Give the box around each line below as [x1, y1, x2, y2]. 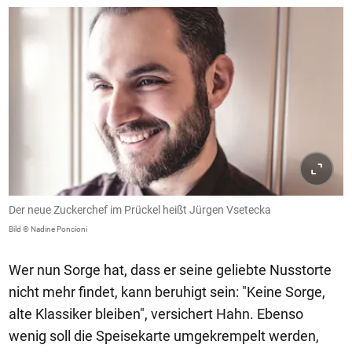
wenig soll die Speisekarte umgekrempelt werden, [9, 327, 319, 344]
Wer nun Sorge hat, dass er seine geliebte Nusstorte [9, 261, 332, 278]
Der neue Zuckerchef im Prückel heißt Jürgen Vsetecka [9, 203, 271, 216]
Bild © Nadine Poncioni [9, 224, 87, 233]
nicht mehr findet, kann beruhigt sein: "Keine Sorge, [9, 283, 325, 300]
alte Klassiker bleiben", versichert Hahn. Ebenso [9, 305, 303, 322]
